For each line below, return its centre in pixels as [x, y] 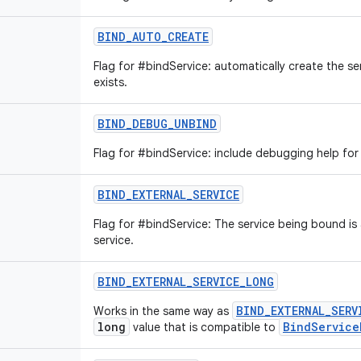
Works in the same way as [163, 311]
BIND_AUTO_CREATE [153, 37]
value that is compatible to [204, 327]
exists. [110, 82]
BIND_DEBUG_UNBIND [157, 124]
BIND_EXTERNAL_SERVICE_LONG [186, 282]
